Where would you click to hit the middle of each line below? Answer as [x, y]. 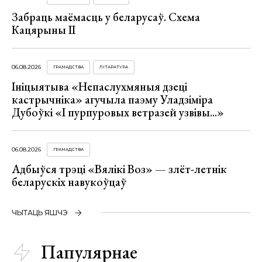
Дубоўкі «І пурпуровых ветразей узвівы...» [118, 113]
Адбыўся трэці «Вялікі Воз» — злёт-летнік [119, 169]
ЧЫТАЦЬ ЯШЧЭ [40, 213]
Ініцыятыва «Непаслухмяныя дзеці [99, 87]
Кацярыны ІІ [44, 30]
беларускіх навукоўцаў [69, 182]
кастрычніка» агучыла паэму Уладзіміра [112, 100]
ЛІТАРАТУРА [114, 67]
